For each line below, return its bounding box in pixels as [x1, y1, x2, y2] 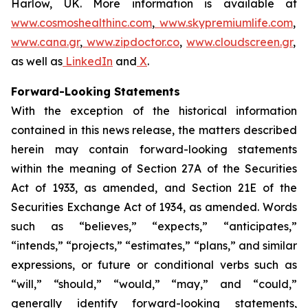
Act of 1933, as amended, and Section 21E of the [11, 181, 297, 195]
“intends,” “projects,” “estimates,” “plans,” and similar [11, 239, 297, 252]
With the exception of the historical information [11, 104, 297, 118]
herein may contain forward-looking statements [11, 142, 297, 156]
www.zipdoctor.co [87, 35, 179, 49]
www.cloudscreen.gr [186, 35, 293, 49]
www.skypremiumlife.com [159, 16, 293, 30]
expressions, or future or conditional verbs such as [11, 258, 297, 272]
